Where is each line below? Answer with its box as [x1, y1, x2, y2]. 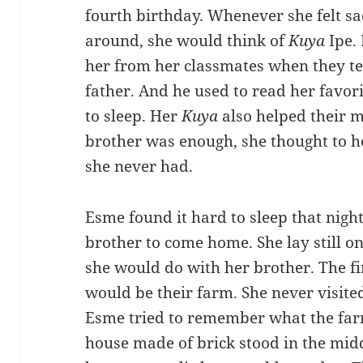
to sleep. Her [85, 105, 182, 126]
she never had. [85, 155, 194, 177]
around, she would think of [85, 29, 289, 51]
